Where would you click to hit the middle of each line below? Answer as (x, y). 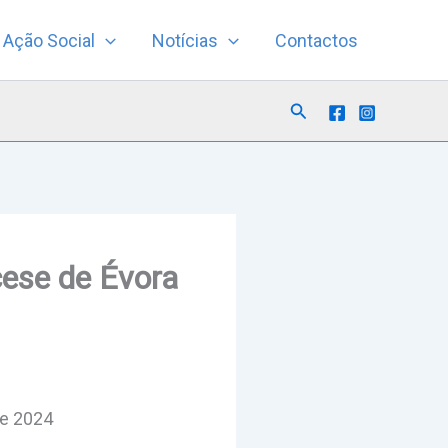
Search (316, 108)
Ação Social (49, 40)
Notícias (185, 40)
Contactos (316, 40)
